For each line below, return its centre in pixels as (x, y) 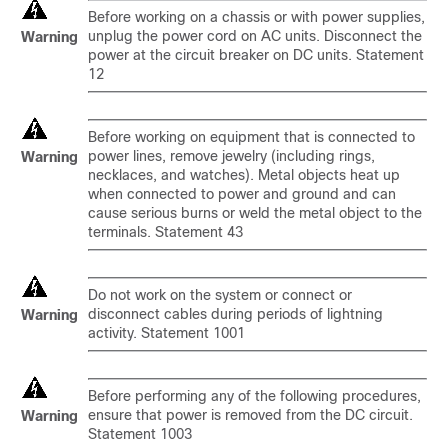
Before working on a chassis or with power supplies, (256, 17)
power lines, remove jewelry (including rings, (231, 156)
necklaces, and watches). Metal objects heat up (244, 175)
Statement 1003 (140, 434)
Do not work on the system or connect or (220, 295)
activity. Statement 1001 (166, 333)
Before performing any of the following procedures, (254, 396)
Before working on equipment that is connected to (251, 137)
